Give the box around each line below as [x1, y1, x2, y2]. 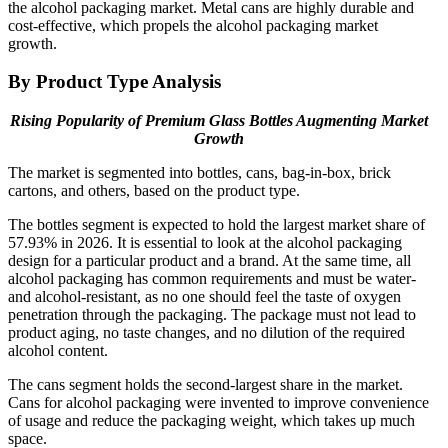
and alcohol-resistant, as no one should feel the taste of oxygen [8, 288, 401, 306]
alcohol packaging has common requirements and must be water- [8, 270, 416, 288]
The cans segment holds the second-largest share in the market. [8, 376, 403, 394]
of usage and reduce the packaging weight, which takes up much [8, 412, 415, 430]
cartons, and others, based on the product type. [8, 182, 300, 200]
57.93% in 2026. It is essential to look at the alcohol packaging [8, 234, 402, 252]
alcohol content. [8, 342, 108, 360]
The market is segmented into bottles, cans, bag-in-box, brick [8, 164, 391, 182]
